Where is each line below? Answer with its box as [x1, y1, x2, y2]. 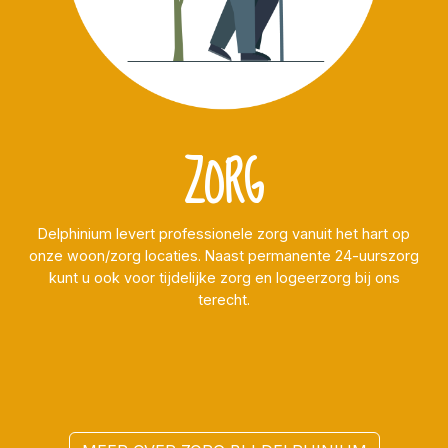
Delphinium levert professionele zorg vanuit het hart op [38, 225, 410, 243]
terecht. [198, 291, 250, 309]
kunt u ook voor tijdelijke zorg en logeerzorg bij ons [48, 269, 400, 287]
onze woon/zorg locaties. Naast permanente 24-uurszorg [29, 247, 419, 265]
